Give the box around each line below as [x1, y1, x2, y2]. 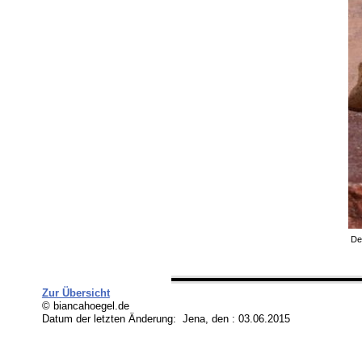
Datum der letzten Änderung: [41, 312, 183, 325]
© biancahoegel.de [41, 299, 133, 312]
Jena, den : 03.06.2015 [182, 312, 290, 325]
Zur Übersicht [41, 286, 110, 299]
